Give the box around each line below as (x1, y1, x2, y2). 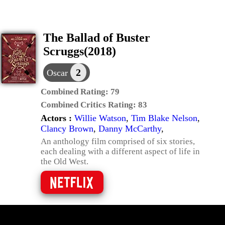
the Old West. (41, 157, 88, 166)
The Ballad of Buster (43, 31, 150, 44)
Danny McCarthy (98, 124, 161, 134)
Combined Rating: (41, 87, 110, 96)
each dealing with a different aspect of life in (41, 147, 200, 156)
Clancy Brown (41, 124, 93, 134)
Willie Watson (74, 113, 126, 123)
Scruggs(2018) (43, 45, 116, 58)
